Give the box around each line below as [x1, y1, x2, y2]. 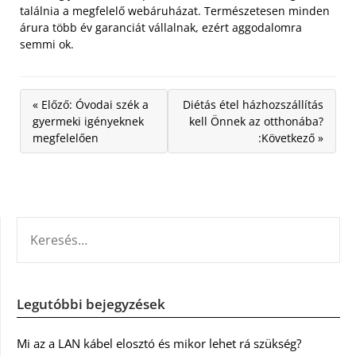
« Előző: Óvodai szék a [33, 97, 149, 112]
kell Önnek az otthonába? [189, 114, 323, 129]
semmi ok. [20, 37, 74, 52]
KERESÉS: [16, 218, 65, 234]
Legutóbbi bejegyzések [17, 295, 165, 313]
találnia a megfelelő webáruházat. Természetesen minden [20, 3, 330, 18]
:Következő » [258, 130, 323, 145]
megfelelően [33, 130, 99, 145]
